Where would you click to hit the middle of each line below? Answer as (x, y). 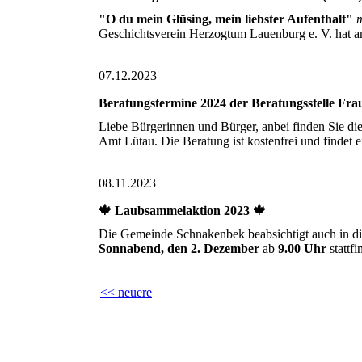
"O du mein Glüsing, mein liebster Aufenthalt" (226, 19)
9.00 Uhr (302, 249)
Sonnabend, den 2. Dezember (179, 249)
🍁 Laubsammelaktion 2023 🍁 (182, 211)
